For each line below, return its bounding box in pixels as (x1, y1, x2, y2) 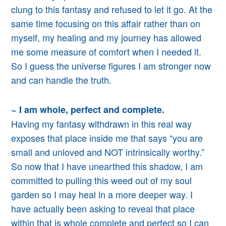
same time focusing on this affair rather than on (11, 16, 201, 30)
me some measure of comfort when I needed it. (11, 44, 202, 58)
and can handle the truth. (11, 73, 112, 86)
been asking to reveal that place (67, 201, 195, 215)
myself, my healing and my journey (11, 30, 151, 44)
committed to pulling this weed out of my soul (11, 173, 192, 187)
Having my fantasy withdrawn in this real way (11, 117, 192, 130)
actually (33, 201, 67, 215)
